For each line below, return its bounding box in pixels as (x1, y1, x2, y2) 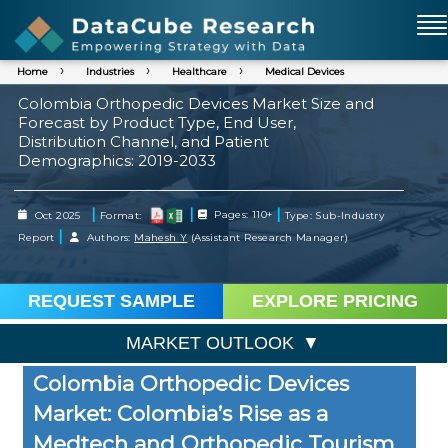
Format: (96, 208, 146, 222)
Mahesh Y (134, 230, 188, 244)
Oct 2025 (31, 208, 91, 222)
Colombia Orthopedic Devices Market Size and (17, 94, 374, 113)
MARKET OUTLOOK (126, 333, 295, 354)
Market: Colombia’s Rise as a (32, 400, 328, 426)
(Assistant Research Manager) (187, 230, 352, 244)
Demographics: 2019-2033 (17, 151, 216, 170)
